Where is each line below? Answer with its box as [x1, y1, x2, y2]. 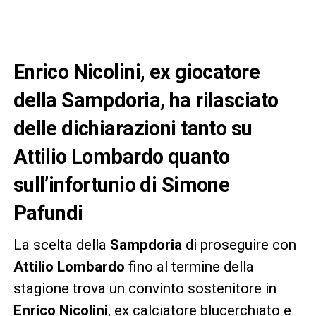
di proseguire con [181, 236, 296, 253]
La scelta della [13, 236, 110, 253]
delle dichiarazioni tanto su [13, 116, 253, 140]
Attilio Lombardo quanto [13, 144, 230, 169]
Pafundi [13, 200, 83, 225]
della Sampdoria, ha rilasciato [13, 87, 279, 112]
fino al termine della [124, 257, 254, 275]
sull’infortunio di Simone [13, 172, 230, 197]
